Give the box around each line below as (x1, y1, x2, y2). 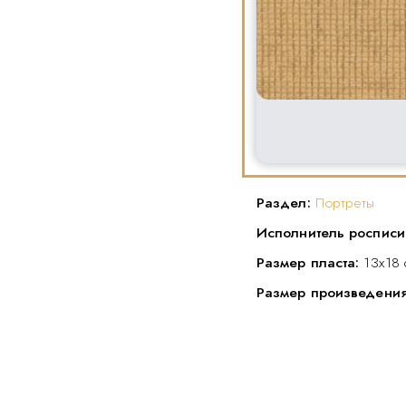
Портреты (314, 191, 375, 213)
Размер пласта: (256, 251, 364, 273)
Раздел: (256, 191, 315, 213)
